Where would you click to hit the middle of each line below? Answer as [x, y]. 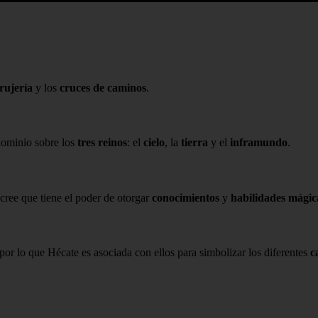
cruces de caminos [103, 87]
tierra [194, 143]
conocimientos [186, 197]
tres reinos [102, 143]
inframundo [259, 143]
